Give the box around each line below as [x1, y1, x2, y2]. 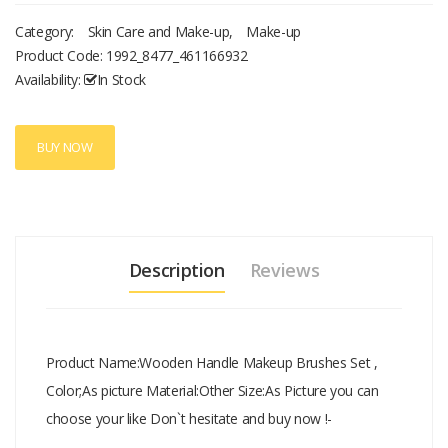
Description [128, 258, 225, 283]
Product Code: [15, 46, 107, 66]
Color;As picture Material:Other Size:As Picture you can [46, 381, 379, 401]
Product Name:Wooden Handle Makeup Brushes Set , [46, 353, 378, 373]
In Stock [96, 70, 146, 90]
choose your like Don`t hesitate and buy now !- [46, 409, 332, 429]
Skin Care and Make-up [87, 22, 230, 42]
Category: [15, 22, 78, 42]
